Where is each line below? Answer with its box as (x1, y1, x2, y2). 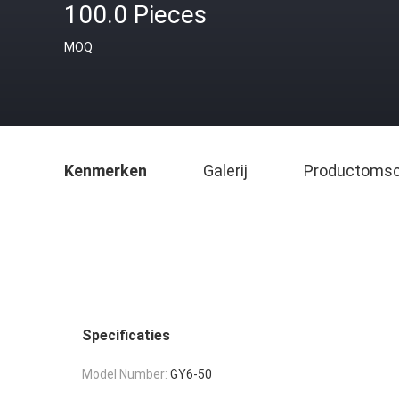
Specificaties (82, 327, 170, 344)
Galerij (203, 161, 248, 180)
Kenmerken (64, 161, 147, 180)
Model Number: (82, 367, 167, 382)
